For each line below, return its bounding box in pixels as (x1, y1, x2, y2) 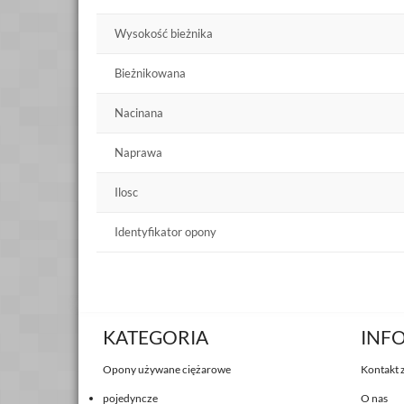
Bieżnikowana (115, 65, 186, 80)
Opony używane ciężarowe (102, 363, 231, 377)
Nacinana (115, 105, 163, 120)
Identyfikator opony (115, 224, 216, 239)
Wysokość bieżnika (115, 25, 213, 41)
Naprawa (115, 144, 162, 160)
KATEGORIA (102, 325, 208, 348)
